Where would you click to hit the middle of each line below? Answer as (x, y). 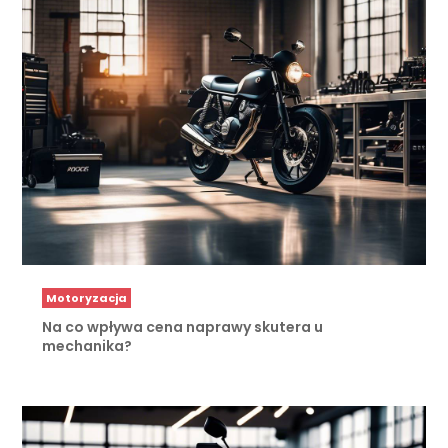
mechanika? (87, 346)
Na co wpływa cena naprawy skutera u (183, 327)
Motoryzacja (87, 297)
